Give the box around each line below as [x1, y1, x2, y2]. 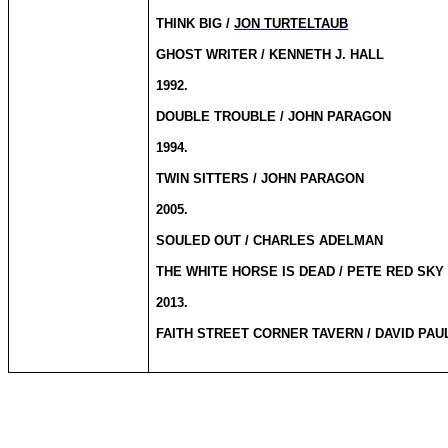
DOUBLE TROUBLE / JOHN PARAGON [156, 109, 392, 124]
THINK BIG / [156, 16, 235, 31]
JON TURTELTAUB [234, 16, 349, 31]
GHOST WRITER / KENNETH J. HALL [156, 47, 385, 62]
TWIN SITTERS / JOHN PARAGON [156, 171, 365, 186]
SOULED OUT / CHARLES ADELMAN [156, 233, 384, 248]
